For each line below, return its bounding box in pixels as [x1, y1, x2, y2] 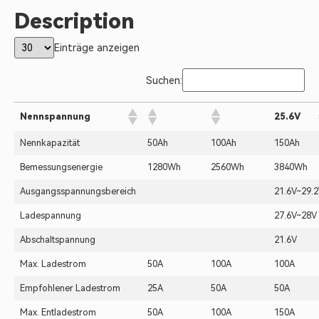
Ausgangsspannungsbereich [20, 186, 136, 197]
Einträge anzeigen [54, 42, 140, 53]
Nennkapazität [20, 137, 80, 148]
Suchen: [146, 74, 182, 86]
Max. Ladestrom [20, 258, 86, 269]
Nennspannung [20, 111, 90, 122]
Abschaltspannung [20, 234, 95, 245]
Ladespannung [20, 210, 81, 221]
